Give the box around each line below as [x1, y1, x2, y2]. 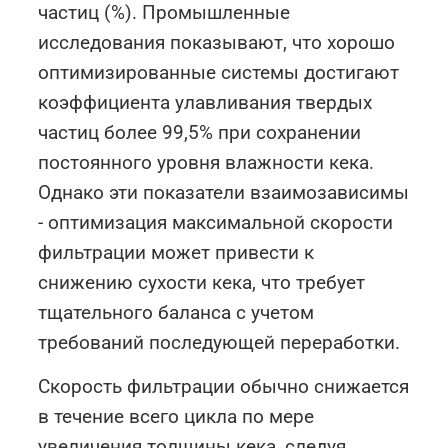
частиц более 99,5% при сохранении [38, 121, 362, 145]
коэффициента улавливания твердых [38, 91, 373, 115]
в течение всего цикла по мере [38, 405, 315, 429]
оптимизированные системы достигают [38, 61, 400, 85]
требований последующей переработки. [38, 331, 401, 355]
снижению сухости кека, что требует [38, 271, 366, 295]
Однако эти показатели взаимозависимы [38, 181, 410, 205]
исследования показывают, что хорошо [38, 31, 396, 55]
